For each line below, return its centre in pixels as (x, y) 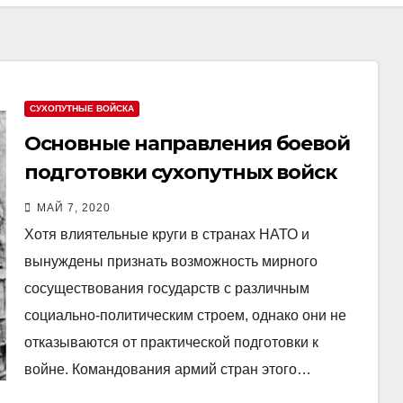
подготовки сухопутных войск (180, 172)
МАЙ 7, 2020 (73, 207)
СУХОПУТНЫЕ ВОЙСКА (81, 108)
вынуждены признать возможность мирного (170, 261)
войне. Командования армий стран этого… (167, 369)
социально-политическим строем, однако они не (185, 315)
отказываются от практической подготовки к (171, 342)
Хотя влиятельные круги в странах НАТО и (166, 234)
